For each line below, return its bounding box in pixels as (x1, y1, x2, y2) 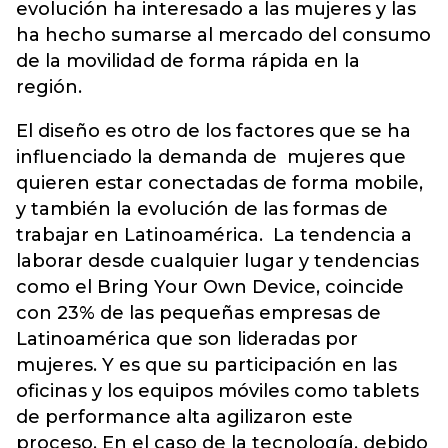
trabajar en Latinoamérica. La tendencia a (16, 223, 412, 246)
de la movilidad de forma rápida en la (16, 49, 360, 72)
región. (16, 75, 87, 98)
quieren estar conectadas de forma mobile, (16, 171, 423, 194)
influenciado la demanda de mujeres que (16, 145, 406, 168)
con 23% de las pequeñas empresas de (16, 301, 381, 324)
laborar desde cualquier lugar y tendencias (16, 249, 419, 272)
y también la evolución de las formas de (16, 197, 388, 220)
